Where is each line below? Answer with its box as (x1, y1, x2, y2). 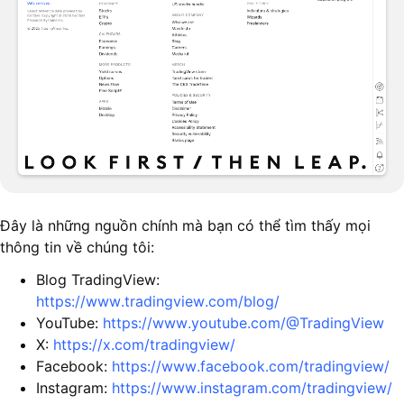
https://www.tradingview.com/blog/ (36, 292, 280, 310)
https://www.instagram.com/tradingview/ (112, 379, 392, 397)
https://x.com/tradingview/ (53, 335, 235, 353)
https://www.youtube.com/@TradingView (103, 314, 384, 332)
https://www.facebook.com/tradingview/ (112, 357, 390, 375)
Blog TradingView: (36, 271, 160, 289)
